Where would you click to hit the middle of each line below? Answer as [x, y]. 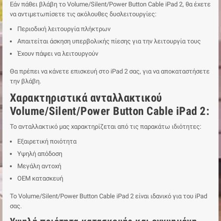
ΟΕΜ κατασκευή [40, 178]
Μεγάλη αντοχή [39, 166]
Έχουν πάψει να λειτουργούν [58, 53]
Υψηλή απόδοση [40, 153]
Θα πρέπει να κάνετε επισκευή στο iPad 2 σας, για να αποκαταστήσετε [110, 71]
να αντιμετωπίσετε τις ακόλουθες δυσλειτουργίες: [83, 14]
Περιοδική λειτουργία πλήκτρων [64, 29]
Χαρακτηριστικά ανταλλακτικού [86, 98]
